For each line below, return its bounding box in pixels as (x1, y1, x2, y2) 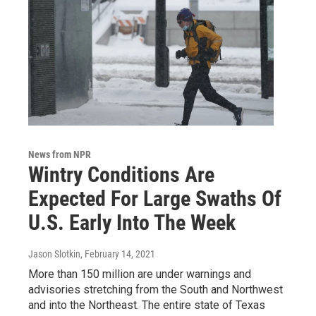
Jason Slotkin (28, 248, 80, 260)
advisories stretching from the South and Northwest (28, 283, 283, 296)
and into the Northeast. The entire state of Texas (28, 298, 265, 312)
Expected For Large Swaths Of (28, 186, 281, 211)
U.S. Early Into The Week (28, 210, 236, 235)
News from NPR (28, 149, 91, 160)
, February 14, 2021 (80, 248, 155, 260)
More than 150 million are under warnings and (28, 267, 251, 281)
